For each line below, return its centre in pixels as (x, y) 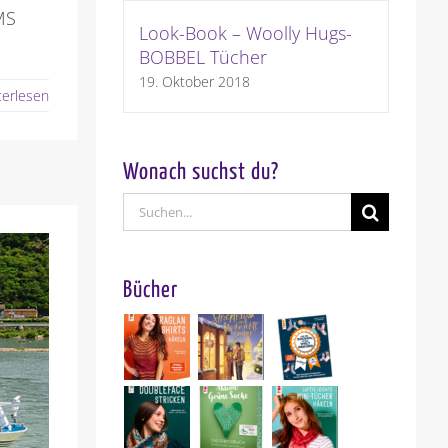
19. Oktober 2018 (194, 82)
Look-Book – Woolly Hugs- (245, 33)
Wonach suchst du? (200, 173)
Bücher (150, 291)
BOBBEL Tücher (202, 57)
